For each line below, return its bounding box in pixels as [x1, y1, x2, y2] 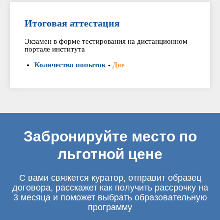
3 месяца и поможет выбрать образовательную [13, 192, 207, 202]
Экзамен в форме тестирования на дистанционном [25, 37, 188, 45]
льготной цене [57, 146, 163, 162]
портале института [25, 45, 87, 53]
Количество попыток [34, 61, 106, 69]
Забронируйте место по [23, 128, 197, 144]
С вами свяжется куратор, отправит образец [19, 173, 201, 183]
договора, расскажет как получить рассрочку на [12, 183, 208, 192]
